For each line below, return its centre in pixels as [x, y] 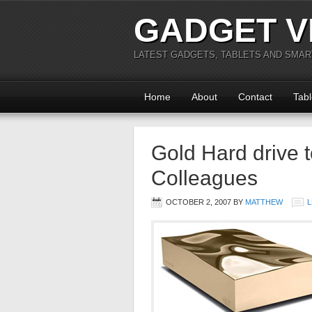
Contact [255, 97]
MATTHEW [264, 202]
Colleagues [204, 178]
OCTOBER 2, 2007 [198, 202]
